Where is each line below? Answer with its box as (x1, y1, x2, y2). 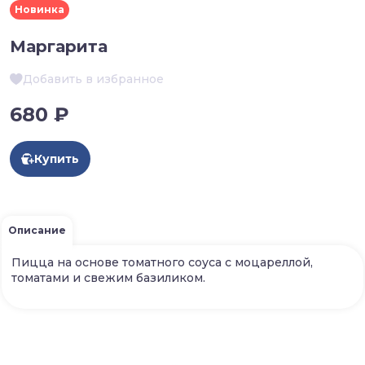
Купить (34, 152, 79, 167)
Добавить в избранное (23, 72, 164, 87)
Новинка (15, 3, 64, 16)
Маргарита (10, 37, 108, 57)
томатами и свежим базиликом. (11, 270, 205, 286)
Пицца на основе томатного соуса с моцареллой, (11, 255, 313, 270)
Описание (8, 224, 66, 237)
